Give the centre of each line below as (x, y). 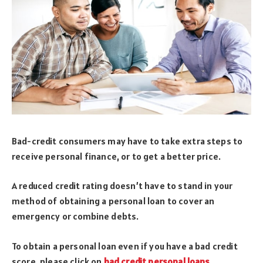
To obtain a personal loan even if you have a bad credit (125, 246)
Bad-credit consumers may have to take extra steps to (127, 141)
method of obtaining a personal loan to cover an (113, 201)
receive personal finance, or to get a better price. (117, 156)
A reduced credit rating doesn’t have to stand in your (122, 186)
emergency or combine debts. (75, 216)
